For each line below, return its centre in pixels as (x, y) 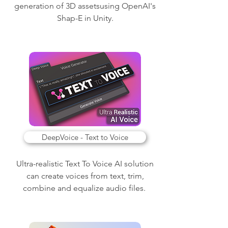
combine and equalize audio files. (85, 188)
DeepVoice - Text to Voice (85, 137)
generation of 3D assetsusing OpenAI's (85, 6)
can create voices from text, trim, (85, 176)
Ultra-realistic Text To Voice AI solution (85, 164)
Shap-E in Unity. (85, 18)
